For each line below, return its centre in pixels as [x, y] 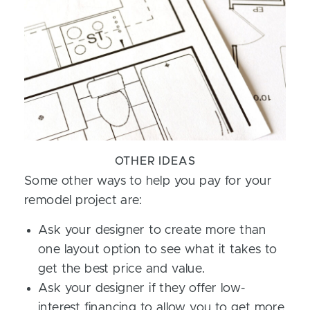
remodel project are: [83, 201]
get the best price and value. [122, 269]
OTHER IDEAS [155, 161]
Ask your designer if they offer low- [142, 289]
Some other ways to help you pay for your [148, 181]
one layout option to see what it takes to [158, 250]
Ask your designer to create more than [152, 230]
